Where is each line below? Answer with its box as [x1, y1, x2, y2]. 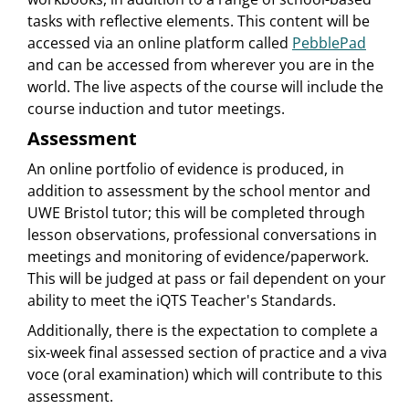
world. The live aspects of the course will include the [27, 77, 383, 98]
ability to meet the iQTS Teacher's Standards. [27, 290, 336, 311]
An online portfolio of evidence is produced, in [27, 159, 344, 180]
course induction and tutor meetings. [27, 99, 285, 120]
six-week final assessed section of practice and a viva [27, 342, 387, 363]
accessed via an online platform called [27, 33, 292, 54]
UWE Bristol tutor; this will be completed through [27, 203, 365, 224]
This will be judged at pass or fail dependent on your [27, 268, 386, 289]
